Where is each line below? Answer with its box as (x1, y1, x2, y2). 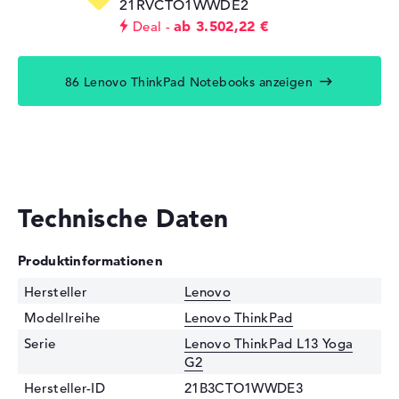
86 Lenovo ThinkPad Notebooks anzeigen (64, 74, 313, 91)
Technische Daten (18, 203, 229, 234)
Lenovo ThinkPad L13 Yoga (184, 335, 354, 353)
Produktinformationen (18, 252, 163, 270)
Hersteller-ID (24, 379, 105, 397)
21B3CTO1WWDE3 (184, 379, 303, 397)
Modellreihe (24, 309, 101, 327)
